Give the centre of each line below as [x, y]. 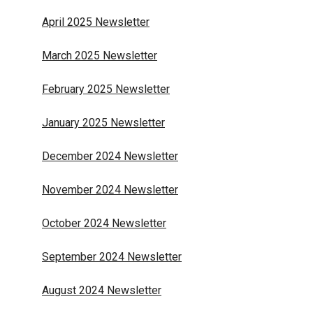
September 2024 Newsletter [112, 257]
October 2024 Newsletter [104, 223]
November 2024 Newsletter [110, 190]
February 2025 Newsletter [106, 89]
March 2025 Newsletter [100, 56]
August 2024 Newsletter [102, 290]
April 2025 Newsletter [96, 22]
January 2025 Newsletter [103, 123]
